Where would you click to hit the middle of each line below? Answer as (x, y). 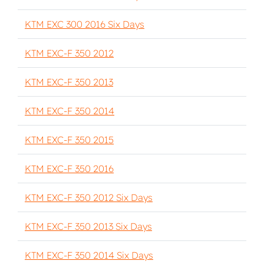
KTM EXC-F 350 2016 (69, 169)
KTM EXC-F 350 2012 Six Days (89, 197)
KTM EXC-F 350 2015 (69, 140)
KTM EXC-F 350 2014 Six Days (89, 255)
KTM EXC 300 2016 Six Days (85, 24)
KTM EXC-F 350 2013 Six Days (88, 226)
